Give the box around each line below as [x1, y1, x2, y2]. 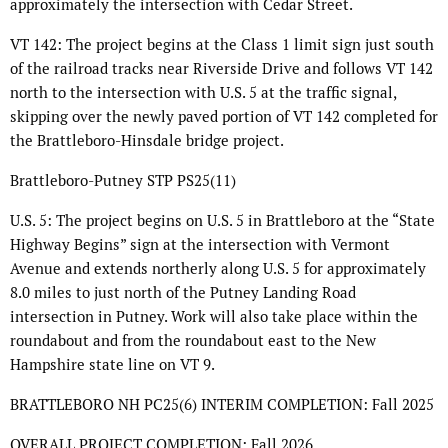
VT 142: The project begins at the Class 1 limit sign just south [10, 35, 434, 55]
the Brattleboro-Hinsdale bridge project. [10, 131, 284, 151]
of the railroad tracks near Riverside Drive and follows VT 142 [10, 59, 433, 79]
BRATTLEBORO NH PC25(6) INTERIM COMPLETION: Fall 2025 [10, 395, 434, 415]
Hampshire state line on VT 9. [10, 355, 215, 375]
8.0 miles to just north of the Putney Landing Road [10, 283, 356, 303]
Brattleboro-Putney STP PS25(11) [10, 171, 236, 191]
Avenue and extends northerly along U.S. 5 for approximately [10, 259, 426, 279]
